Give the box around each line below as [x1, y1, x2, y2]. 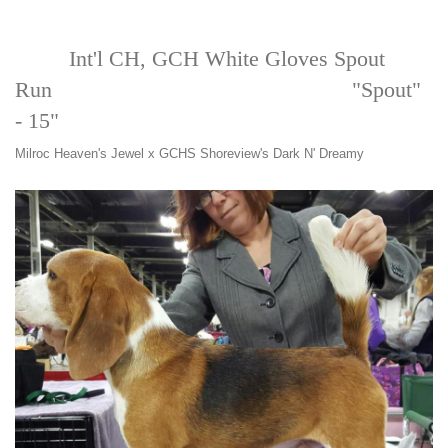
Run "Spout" [15, 77, 421, 103]
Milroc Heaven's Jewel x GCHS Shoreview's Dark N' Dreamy [15, 147, 364, 162]
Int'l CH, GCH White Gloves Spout [15, 46, 385, 72]
